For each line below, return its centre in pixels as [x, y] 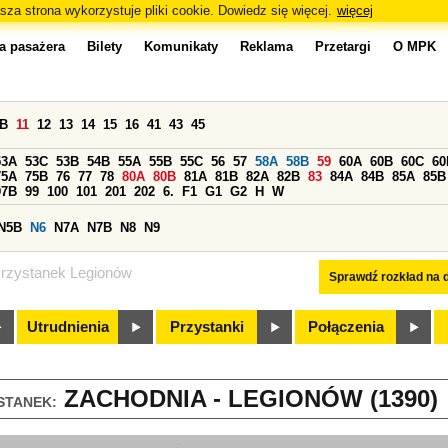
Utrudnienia [68, 327]
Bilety [104, 46]
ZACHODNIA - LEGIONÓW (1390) [247, 399]
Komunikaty [181, 46]
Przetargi [343, 46]
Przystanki [207, 327]
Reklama [266, 46]
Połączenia [346, 327]
